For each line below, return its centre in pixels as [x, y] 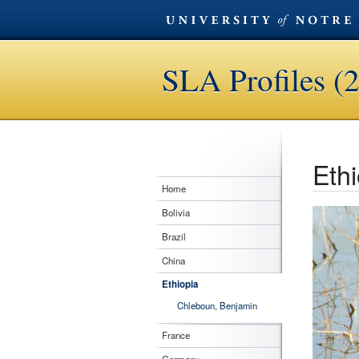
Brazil [174, 236]
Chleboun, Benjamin [217, 305]
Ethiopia [180, 284]
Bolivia [176, 212]
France [176, 335]
